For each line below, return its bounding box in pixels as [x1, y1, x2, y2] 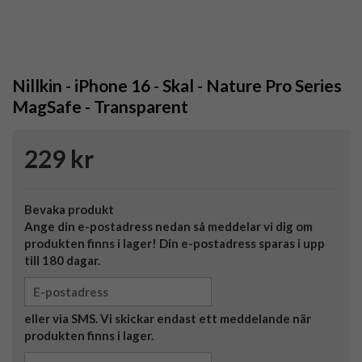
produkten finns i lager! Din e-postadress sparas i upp [24, 236, 325, 251]
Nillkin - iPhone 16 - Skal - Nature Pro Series [12, 75, 342, 96]
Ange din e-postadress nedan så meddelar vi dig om [24, 219, 313, 234]
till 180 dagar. [24, 253, 100, 268]
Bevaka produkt [24, 202, 114, 217]
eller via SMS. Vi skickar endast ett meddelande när [24, 311, 311, 326]
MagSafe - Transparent [12, 96, 188, 117]
